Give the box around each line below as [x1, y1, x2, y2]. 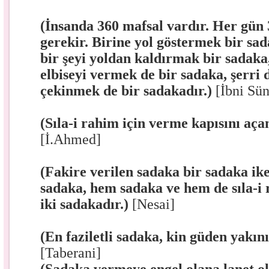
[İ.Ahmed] [40, 131, 101, 147]
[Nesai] [132, 196, 175, 212]
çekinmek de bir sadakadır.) [40, 83, 216, 98]
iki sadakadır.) [40, 196, 133, 212]
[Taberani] [40, 245, 101, 261]
